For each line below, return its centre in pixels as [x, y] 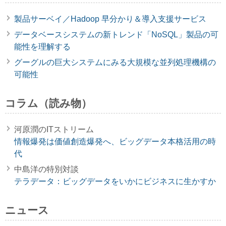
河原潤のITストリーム [54, 129]
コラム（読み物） [48, 103]
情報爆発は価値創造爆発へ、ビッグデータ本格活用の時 [115, 141]
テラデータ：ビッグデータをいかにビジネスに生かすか [115, 181]
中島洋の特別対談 [46, 169]
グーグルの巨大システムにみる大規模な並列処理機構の [115, 62]
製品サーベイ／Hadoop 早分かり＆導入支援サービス [110, 19]
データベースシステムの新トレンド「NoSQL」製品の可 [116, 34]
